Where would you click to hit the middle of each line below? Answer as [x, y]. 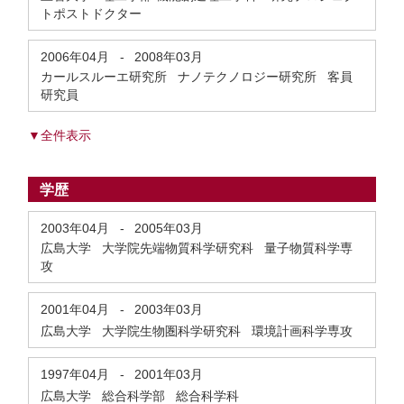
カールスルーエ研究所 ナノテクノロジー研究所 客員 [197, 77]
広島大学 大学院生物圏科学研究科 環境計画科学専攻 [200, 331]
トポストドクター [91, 14]
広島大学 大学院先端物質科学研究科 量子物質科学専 [197, 248]
